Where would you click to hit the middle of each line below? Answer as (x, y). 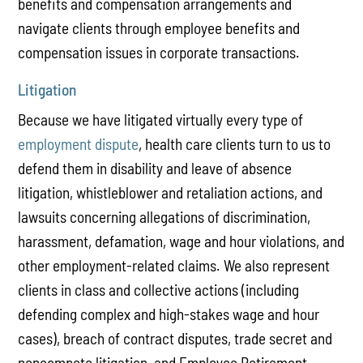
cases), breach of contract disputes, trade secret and (175, 339)
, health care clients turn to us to (235, 144)
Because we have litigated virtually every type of (161, 120)
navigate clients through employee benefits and (159, 28)
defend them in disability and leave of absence (155, 169)
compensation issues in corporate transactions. (159, 52)
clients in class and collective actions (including (159, 290)
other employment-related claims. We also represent (174, 266)
